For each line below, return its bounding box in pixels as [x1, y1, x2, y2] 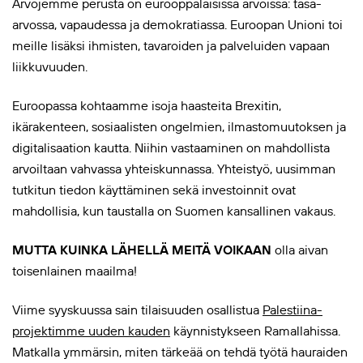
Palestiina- [263, 301, 322, 318]
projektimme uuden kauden [12, 322, 170, 339]
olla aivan [275, 241, 328, 258]
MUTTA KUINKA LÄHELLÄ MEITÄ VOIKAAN [12, 241, 275, 258]
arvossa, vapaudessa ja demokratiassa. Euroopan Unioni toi [12, 15, 343, 32]
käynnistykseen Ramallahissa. [170, 322, 340, 339]
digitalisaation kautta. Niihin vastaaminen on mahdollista [12, 139, 330, 156]
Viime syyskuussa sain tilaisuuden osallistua [12, 301, 263, 318]
